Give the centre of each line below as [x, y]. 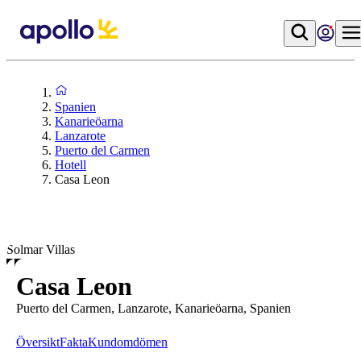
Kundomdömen [128, 342]
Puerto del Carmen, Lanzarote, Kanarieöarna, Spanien [154, 308]
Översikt [38, 342]
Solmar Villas [41, 249]
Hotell [71, 165]
